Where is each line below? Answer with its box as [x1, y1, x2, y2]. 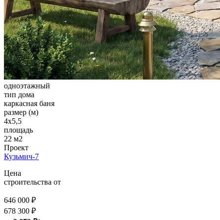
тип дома [4, 90, 34, 99]
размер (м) [4, 108, 38, 117]
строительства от [4, 178, 61, 187]
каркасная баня [4, 99, 55, 108]
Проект [4, 143, 28, 152]
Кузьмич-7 [4, 152, 39, 161]
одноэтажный [4, 82, 50, 90]
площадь [4, 126, 33, 135]
